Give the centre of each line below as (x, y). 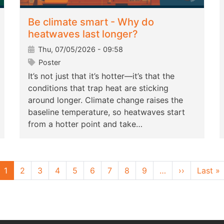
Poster (48, 62)
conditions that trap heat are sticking (98, 88)
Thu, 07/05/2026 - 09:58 (79, 49)
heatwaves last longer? (83, 34)
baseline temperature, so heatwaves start (106, 112)
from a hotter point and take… (85, 124)
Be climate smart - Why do (91, 22)
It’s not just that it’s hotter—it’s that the (101, 76)
